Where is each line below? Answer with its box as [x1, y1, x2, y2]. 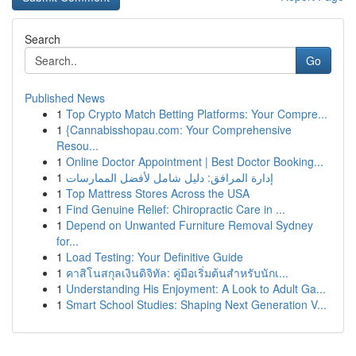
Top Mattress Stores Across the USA [66, 185, 250, 201]
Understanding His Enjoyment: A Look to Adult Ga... [66, 281, 326, 296]
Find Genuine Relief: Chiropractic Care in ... [66, 201, 285, 217]
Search [25, 31, 60, 47]
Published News [25, 90, 105, 106]
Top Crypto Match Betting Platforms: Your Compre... [66, 106, 327, 122]
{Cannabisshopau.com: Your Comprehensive [66, 122, 292, 137]
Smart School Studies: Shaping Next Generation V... [66, 296, 327, 312]
